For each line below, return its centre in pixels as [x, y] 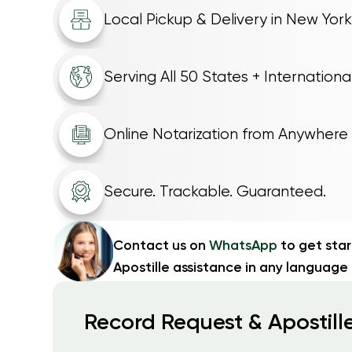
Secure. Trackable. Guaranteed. [214, 192]
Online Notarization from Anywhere [225, 134]
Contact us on [161, 246]
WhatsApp [243, 246]
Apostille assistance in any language [230, 268]
